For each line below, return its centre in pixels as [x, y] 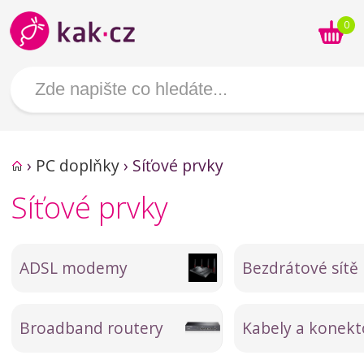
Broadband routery [91, 328]
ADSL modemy [74, 268]
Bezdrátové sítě [300, 268]
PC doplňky [78, 165]
